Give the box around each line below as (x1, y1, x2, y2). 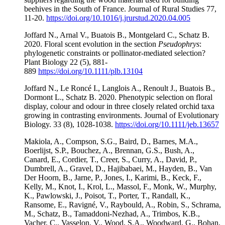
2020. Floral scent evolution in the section (24, 39, 158, 48)
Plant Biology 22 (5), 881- (24, 57, 107, 66)
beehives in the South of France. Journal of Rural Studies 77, (24, 4, 216, 13)
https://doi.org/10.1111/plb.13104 (38, 66, 143, 75)
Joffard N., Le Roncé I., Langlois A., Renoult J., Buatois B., (24, 83, 215, 92)
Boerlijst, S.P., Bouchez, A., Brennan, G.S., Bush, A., (24, 146, 194, 155)
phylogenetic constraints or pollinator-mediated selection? (24, 48, 205, 57)
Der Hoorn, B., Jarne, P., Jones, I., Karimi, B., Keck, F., (24, 173, 201, 182)
